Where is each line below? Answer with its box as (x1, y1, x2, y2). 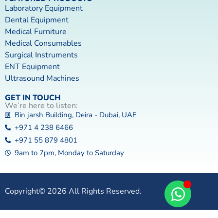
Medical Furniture (5, 26, 67, 37)
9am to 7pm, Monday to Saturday (15, 148, 124, 158)
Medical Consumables (5, 38, 82, 49)
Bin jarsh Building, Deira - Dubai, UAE (15, 110, 137, 120)
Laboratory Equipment (5, 3, 83, 14)
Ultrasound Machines (5, 73, 79, 84)
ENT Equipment (5, 61, 60, 73)
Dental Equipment (5, 15, 69, 26)
